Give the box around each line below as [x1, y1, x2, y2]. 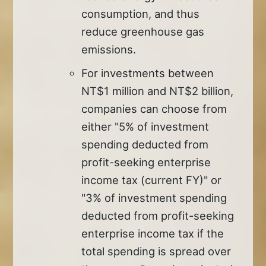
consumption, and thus [81, 7, 200, 20]
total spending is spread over [81, 244, 232, 258]
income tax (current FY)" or [81, 173, 222, 186]
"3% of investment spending [81, 191, 227, 204]
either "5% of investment [81, 119, 210, 133]
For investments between [81, 66, 214, 80]
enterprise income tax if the [81, 226, 224, 240]
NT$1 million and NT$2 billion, [81, 84, 234, 97]
